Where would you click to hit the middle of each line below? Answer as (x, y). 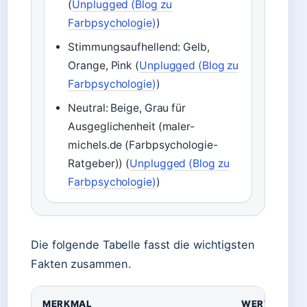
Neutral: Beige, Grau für (127, 108)
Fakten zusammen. (81, 264)
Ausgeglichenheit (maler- (131, 126)
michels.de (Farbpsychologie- (143, 145)
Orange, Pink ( (103, 65)
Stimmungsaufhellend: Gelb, (139, 47)
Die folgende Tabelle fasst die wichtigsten (143, 245)
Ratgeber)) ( (99, 163)
